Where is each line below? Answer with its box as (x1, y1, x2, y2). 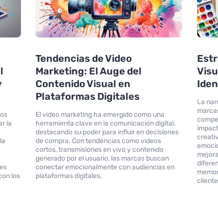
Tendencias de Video (35, 52, 132, 64)
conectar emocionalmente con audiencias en (35, 163, 175, 171)
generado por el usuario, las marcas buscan (35, 154, 169, 163)
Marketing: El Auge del (35, 65, 142, 77)
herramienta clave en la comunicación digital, (35, 119, 175, 127)
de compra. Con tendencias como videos (35, 136, 161, 145)
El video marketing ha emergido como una (35, 110, 164, 119)
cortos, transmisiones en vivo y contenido (35, 145, 163, 154)
